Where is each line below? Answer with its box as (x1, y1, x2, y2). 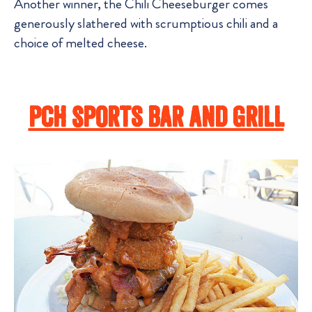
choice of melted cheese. (14, 33, 147, 54)
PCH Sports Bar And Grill (28, 99, 284, 133)
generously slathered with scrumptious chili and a (14, 13, 278, 34)
